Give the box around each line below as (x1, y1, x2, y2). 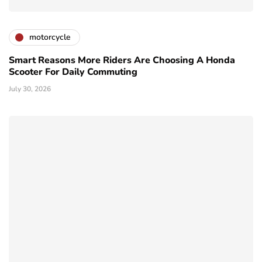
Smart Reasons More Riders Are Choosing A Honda (9, 53, 235, 67)
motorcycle (29, 32, 71, 43)
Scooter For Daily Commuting (9, 65, 137, 78)
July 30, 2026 (9, 84, 51, 94)
